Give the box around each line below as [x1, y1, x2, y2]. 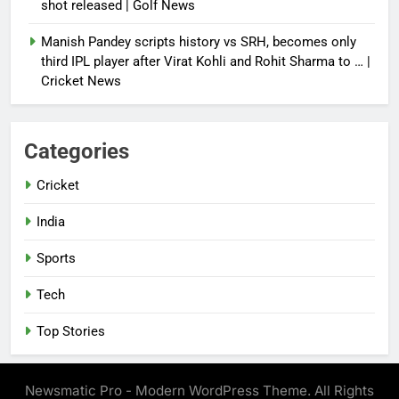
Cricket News [41, 73, 121, 90]
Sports [37, 250, 76, 267]
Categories [24, 139, 129, 165]
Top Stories [37, 323, 105, 340]
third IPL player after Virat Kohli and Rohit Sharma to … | [41, 53, 370, 70]
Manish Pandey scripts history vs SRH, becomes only [41, 34, 356, 51]
